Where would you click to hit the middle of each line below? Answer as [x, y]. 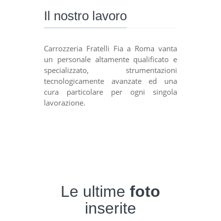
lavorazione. [65, 102]
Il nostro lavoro [85, 16]
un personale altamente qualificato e [110, 59]
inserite [110, 208]
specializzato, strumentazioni [110, 70]
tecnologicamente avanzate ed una [110, 81]
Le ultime [95, 191]
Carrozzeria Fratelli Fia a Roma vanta [110, 48]
